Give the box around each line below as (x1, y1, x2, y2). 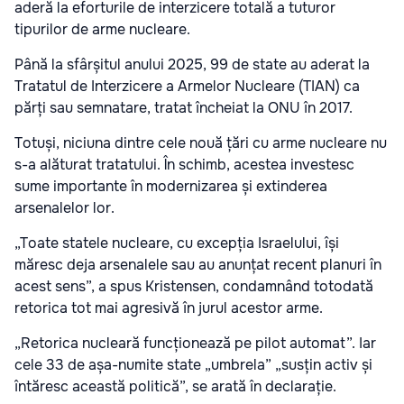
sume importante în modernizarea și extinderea (14, 176, 327, 196)
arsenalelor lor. (14, 197, 115, 217)
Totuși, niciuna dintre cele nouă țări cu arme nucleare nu (14, 133, 387, 152)
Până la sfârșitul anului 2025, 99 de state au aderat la (14, 54, 370, 74)
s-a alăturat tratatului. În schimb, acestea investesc (14, 154, 354, 174)
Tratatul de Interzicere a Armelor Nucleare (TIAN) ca (14, 76, 360, 96)
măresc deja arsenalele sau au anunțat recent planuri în (14, 254, 381, 274)
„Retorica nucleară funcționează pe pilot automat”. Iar (14, 333, 376, 353)
